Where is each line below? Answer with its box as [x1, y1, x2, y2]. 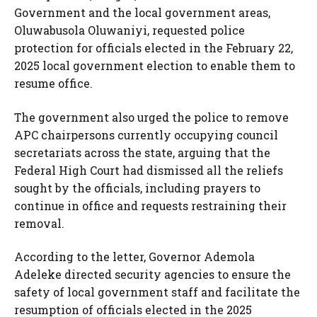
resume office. [14, 76, 93, 91]
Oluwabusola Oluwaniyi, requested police [14, 23, 245, 38]
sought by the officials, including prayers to [14, 180, 260, 195]
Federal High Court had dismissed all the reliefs [14, 162, 283, 178]
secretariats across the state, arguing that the [14, 144, 270, 160]
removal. [14, 215, 64, 231]
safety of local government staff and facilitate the [14, 284, 300, 300]
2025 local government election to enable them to [14, 58, 295, 74]
